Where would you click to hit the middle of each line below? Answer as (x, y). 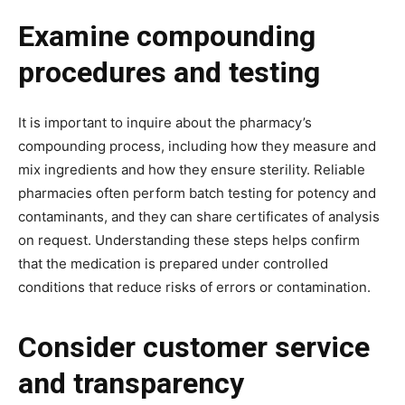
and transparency (131, 383)
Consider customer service (194, 347)
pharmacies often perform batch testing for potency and (197, 193)
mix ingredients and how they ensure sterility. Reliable (192, 169)
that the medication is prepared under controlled (173, 263)
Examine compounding (167, 36)
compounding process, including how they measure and (197, 146)
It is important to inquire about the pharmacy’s (165, 122)
